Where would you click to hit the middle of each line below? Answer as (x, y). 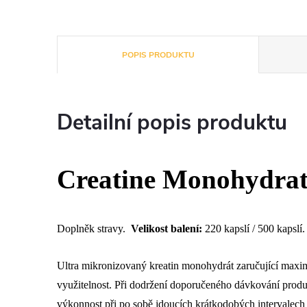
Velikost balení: (167, 229)
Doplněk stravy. (94, 229)
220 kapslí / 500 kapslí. (254, 229)
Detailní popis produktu (172, 123)
